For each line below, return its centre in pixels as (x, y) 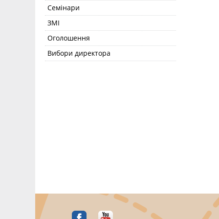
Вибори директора (79, 53)
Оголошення (69, 38)
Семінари (64, 8)
